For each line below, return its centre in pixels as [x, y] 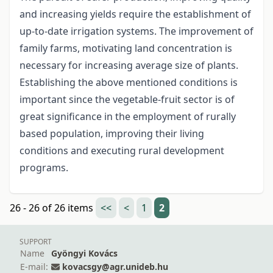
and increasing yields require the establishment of [135, 14]
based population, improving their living [112, 134]
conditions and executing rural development [122, 151]
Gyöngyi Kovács [84, 253]
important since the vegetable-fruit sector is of [127, 100]
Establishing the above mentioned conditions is [129, 83]
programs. [44, 168]
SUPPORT [36, 242]
